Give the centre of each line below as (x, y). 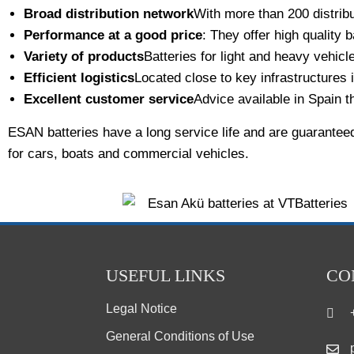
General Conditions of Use (181, 337)
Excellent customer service (109, 99)
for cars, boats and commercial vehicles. (128, 154)
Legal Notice (142, 309)
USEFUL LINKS (166, 276)
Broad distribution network (109, 14)
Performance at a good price (113, 35)
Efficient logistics (79, 78)
